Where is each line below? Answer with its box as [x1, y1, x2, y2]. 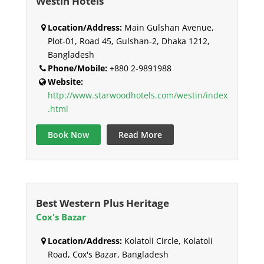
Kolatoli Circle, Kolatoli [121, 235, 213, 247]
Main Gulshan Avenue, [121, 22, 214, 34]
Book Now [47, 129, 89, 141]
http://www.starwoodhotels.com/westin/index [47, 90, 227, 101]
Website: [47, 76, 83, 88]
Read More [118, 129, 162, 141]
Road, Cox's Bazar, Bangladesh [47, 249, 169, 260]
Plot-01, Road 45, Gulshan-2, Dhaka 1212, [47, 35, 210, 47]
